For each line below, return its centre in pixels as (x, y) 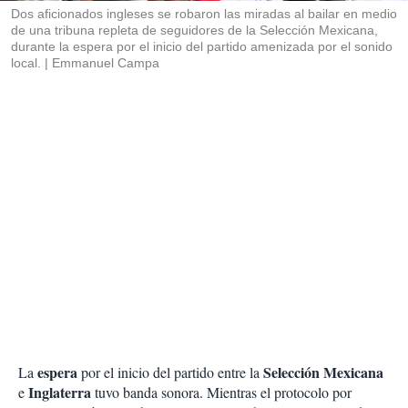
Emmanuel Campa (106, 63)
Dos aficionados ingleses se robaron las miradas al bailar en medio (204, 14)
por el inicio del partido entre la (170, 372)
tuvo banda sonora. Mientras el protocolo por (221, 393)
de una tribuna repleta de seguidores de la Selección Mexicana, (194, 31)
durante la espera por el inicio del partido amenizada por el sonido (202, 47)
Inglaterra (60, 393)
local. (26, 63)
